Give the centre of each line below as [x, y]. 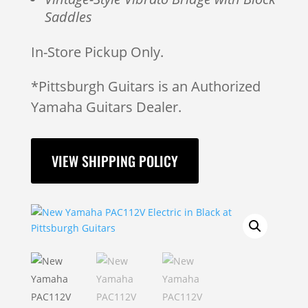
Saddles [68, 17]
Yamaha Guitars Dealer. [106, 107]
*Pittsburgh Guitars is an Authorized [145, 86]
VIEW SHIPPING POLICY [114, 161]
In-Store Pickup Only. [97, 52]
